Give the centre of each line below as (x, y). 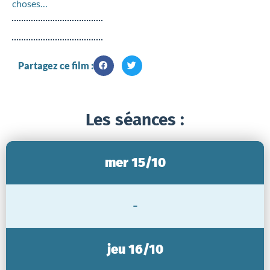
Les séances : (135, 119)
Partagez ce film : (56, 65)
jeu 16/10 (135, 249)
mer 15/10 (135, 162)
